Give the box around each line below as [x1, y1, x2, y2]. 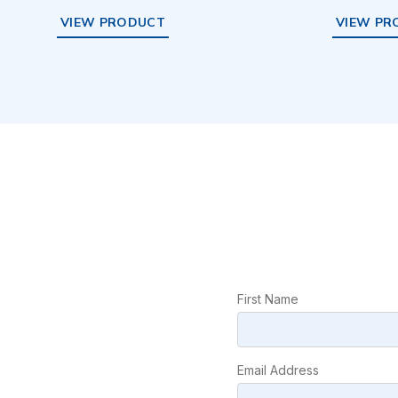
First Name [236, 291, 298, 307]
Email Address [236, 362, 319, 378]
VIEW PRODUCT [60, 14, 166, 31]
